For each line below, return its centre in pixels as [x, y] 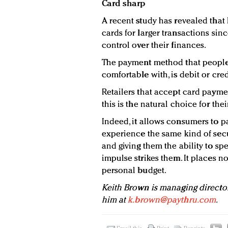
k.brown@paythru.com [172, 201]
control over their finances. [154, 46]
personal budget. [134, 171]
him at [115, 201]
